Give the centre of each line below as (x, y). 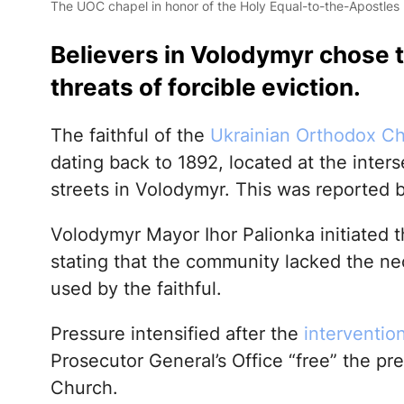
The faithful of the (130, 136)
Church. (84, 388)
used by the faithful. (136, 289)
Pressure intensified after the (177, 334)
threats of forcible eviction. (205, 87)
